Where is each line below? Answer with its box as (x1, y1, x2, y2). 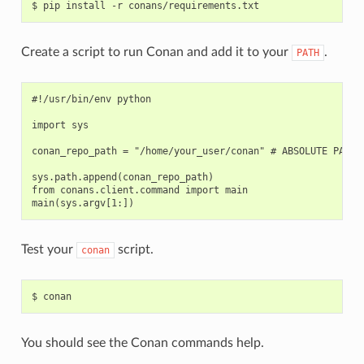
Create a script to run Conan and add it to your (20, 45, 292, 58)
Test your (20, 242, 76, 256)
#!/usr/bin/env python (31, 93, 151, 105)
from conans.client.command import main (31, 184, 248, 196)
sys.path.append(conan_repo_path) (31, 171, 214, 183)
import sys (31, 119, 89, 131)
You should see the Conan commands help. (20, 336, 264, 349)
